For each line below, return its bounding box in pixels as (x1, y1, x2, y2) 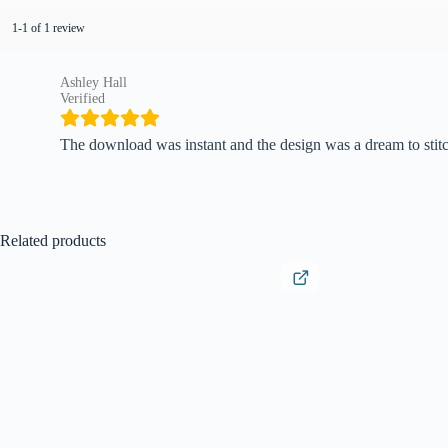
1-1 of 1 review (12, 21, 85, 36)
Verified (60, 90, 105, 106)
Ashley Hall (60, 74, 127, 90)
